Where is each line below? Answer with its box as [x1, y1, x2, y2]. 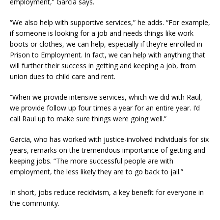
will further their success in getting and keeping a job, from [10, 61, 196, 71]
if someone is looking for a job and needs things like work [10, 28, 193, 38]
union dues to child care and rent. [10, 72, 115, 82]
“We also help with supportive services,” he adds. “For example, [10, 18, 210, 27]
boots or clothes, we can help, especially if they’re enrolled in [10, 39, 202, 49]
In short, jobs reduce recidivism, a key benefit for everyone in [10, 188, 204, 197]
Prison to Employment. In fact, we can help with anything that [10, 50, 205, 60]
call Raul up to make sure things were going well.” [10, 114, 166, 124]
